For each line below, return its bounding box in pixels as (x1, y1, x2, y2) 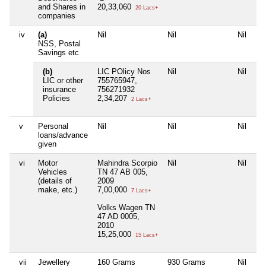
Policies (43, 94, 70, 103)
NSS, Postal (38, 39, 81, 49)
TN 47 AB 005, (97, 167, 148, 177)
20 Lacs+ (134, 5, 158, 11)
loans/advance (38, 131, 88, 140)
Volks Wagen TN (97, 203, 155, 213)
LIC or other (43, 76, 83, 85)
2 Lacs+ (129, 96, 151, 103)
